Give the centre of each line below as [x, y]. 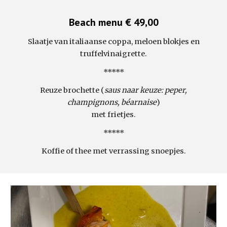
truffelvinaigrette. [113, 54]
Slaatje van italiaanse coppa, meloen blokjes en [113, 42]
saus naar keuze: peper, [146, 90]
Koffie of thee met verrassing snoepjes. [113, 151]
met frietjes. [113, 115]
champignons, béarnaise [112, 102]
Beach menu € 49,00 [113, 22]
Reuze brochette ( [72, 90]
